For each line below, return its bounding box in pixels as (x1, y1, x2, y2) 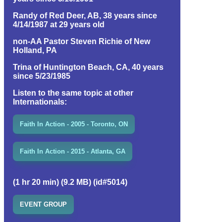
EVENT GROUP (20, 200, 67, 208)
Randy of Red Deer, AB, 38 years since (13, 11, 157, 20)
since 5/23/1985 (13, 71, 70, 80)
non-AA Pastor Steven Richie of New (13, 37, 150, 46)
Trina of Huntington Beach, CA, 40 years (13, 62, 164, 71)
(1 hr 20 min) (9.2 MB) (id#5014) (13, 177, 127, 186)
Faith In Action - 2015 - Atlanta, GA (20, 147, 125, 155)
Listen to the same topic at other (13, 88, 133, 97)
